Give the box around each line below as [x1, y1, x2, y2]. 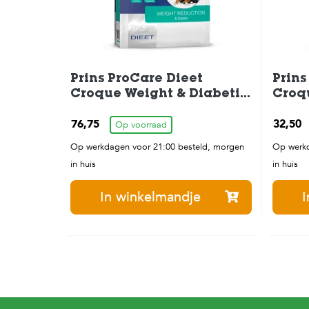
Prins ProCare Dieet [70, 73, 203, 86]
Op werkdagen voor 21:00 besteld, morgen [70, 141, 244, 154]
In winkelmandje [100, 188, 201, 207]
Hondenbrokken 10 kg [70, 103, 220, 117]
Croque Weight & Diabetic [70, 88, 248, 101]
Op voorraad [115, 119, 167, 132]
